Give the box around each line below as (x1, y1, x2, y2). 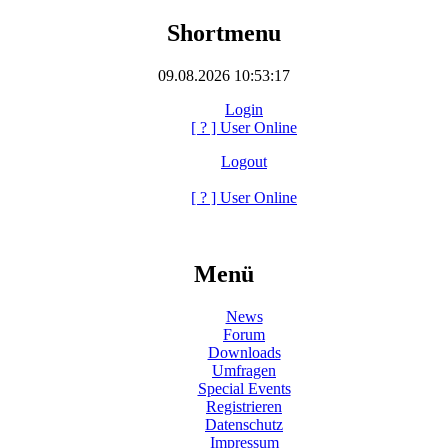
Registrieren (206, 397, 282, 415)
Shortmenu (167, 19, 281, 46)
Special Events (197, 379, 291, 397)
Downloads (207, 343, 281, 361)
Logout (221, 152, 267, 170)
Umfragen (212, 361, 276, 379)
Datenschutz (205, 415, 283, 433)
